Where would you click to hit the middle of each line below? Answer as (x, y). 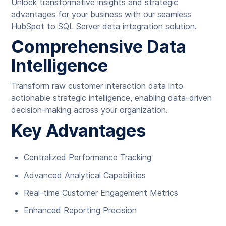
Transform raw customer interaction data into (97, 86)
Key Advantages (79, 130)
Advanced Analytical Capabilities (85, 175)
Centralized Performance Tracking (88, 157)
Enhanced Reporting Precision (80, 210)
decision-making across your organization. (90, 110)
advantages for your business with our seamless (101, 14)
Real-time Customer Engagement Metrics (101, 193)
